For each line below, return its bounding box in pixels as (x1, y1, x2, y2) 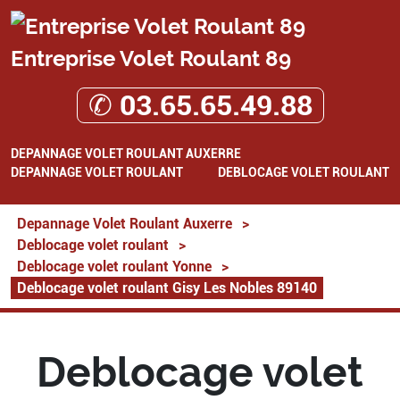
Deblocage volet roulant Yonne (17, 257, 212, 275)
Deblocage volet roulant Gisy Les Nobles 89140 (17, 279, 317, 296)
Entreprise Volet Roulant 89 (11, 45, 291, 71)
